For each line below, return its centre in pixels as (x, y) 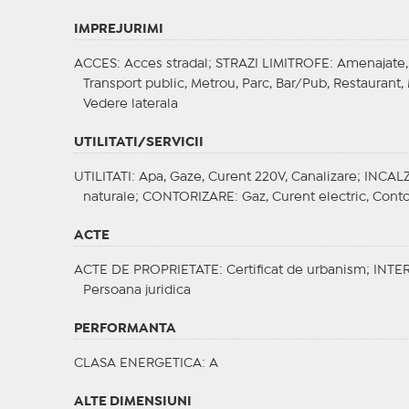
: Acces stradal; (166, 64)
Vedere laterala (130, 105)
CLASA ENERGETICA (137, 364)
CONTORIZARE (188, 198)
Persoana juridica (136, 291)
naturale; (112, 198)
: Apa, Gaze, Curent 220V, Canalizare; (247, 178)
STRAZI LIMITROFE (272, 64)
